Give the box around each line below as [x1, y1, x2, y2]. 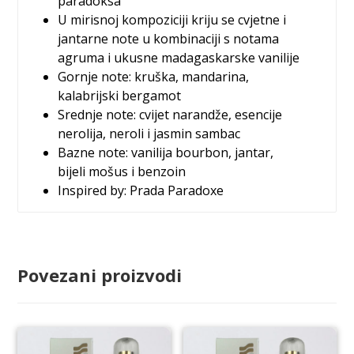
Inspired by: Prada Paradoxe [58, 182, 224, 199]
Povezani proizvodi [17, 263, 183, 287]
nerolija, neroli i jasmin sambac [58, 125, 241, 142]
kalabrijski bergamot [58, 87, 182, 104]
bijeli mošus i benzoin [58, 163, 186, 180]
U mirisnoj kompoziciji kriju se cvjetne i [58, 11, 287, 28]
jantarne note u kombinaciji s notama [58, 30, 280, 47]
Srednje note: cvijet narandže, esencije [58, 106, 283, 123]
